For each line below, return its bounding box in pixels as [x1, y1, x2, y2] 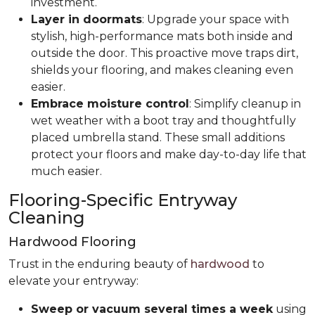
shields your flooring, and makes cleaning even [31, 63, 293, 77]
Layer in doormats [31, 12, 142, 26]
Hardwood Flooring [8, 233, 136, 250]
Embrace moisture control [31, 96, 189, 110]
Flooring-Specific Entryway [8, 189, 237, 210]
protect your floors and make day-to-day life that [31, 147, 307, 161]
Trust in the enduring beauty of [8, 257, 191, 271]
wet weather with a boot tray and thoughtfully [31, 113, 296, 127]
